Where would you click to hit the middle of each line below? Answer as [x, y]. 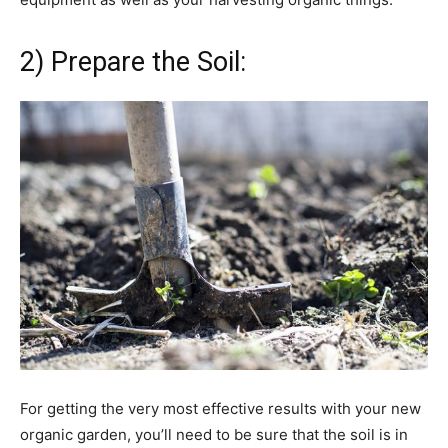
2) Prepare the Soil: [133, 61]
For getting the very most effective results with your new [220, 409]
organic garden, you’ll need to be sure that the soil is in [214, 435]
